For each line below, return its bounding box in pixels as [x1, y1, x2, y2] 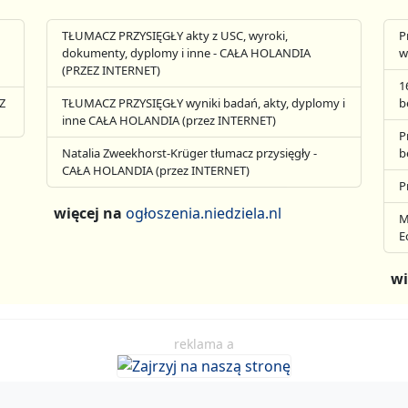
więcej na [54, 203, 127, 223]
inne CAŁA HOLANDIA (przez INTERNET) [62, 112, 277, 128]
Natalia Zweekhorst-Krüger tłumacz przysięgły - [62, 145, 318, 161]
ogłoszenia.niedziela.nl [126, 203, 282, 223]
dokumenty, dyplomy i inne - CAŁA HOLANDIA [62, 45, 311, 61]
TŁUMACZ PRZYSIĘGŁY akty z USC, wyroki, [62, 27, 289, 44]
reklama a [174, 335, 234, 352]
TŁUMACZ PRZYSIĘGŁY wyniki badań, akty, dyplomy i [62, 95, 346, 111]
